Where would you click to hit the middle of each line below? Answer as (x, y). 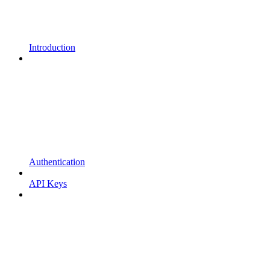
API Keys (48, 184)
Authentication (57, 162)
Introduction (52, 48)
